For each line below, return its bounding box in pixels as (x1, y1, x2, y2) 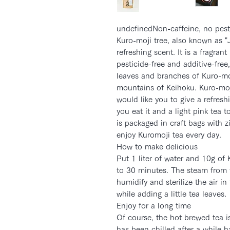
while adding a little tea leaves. (117, 190, 226, 198)
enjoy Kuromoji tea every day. (117, 131, 221, 139)
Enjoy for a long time (117, 202, 191, 210)
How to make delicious (117, 143, 198, 151)
